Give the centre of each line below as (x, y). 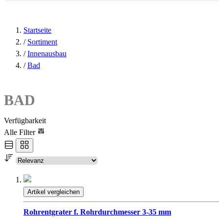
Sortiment (42, 42)
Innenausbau (47, 54)
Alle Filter (21, 132)
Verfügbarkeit (25, 121)
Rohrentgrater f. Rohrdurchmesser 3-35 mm (97, 212)
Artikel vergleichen (54, 192)
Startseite (37, 30)
